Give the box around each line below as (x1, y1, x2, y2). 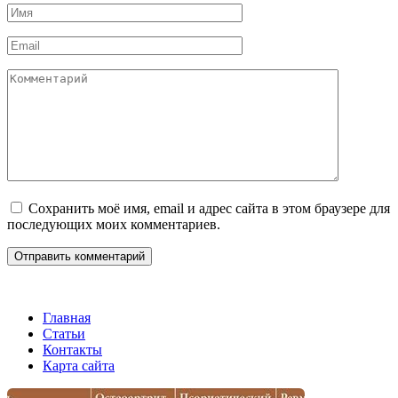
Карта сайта (43, 357, 115, 373)
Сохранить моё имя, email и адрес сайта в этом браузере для (28, 200, 390, 216)
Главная (43, 309, 91, 325)
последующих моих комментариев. (7, 216, 220, 232)
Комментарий (6, 68, 90, 84)
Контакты (43, 341, 102, 357)
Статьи (43, 325, 85, 341)
